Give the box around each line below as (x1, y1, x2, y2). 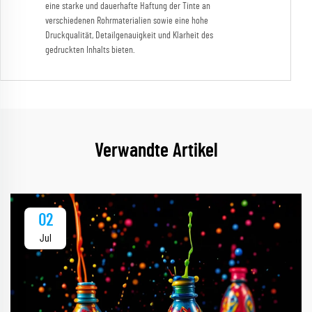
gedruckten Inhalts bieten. (45, 45, 135, 56)
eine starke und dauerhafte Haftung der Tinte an (45, 1, 210, 12)
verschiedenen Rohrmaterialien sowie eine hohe (45, 16, 208, 26)
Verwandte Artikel (94, 141, 218, 162)
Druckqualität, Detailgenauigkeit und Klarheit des (45, 31, 213, 41)
